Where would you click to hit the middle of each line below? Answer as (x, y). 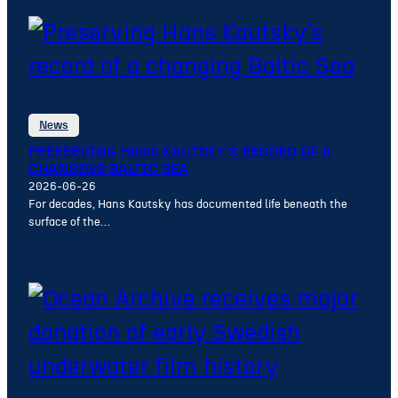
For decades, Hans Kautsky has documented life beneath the (188, 205)
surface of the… (69, 223)
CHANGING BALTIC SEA (108, 169)
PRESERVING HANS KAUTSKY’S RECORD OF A (180, 152)
